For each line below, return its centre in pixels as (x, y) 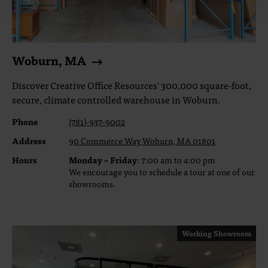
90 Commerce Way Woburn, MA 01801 (142, 141)
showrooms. (92, 184)
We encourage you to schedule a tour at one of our (162, 172)
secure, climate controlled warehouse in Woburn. (116, 99)
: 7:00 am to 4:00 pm (176, 160)
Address (29, 141)
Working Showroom (217, 233)
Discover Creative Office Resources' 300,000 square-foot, (132, 85)
